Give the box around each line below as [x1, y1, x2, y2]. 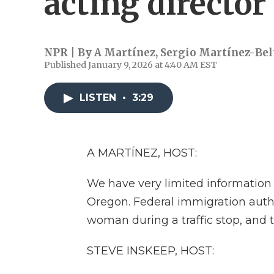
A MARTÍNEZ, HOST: [87, 146, 197, 160]
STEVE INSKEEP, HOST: [87, 244, 214, 257]
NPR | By [44, 46, 94, 59]
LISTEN [80, 92, 119, 103]
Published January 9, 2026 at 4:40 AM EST [44, 59, 217, 70]
